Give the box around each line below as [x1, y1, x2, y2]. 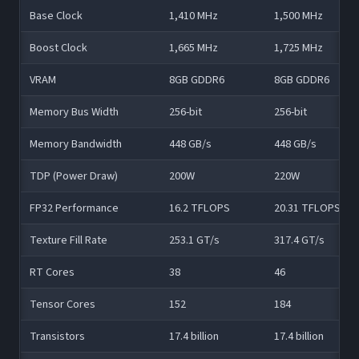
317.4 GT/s [273, 231, 325, 248]
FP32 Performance [29, 199, 119, 216]
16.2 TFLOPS [168, 199, 230, 216]
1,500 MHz [273, 6, 323, 24]
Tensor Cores [29, 295, 95, 313]
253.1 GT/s [168, 231, 220, 248]
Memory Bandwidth [29, 135, 122, 152]
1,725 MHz [273, 38, 323, 56]
